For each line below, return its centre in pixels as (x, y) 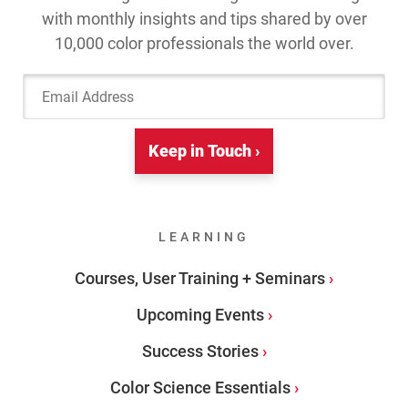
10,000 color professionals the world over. (204, 44)
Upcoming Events (200, 315)
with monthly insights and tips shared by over (204, 19)
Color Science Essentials (200, 388)
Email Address (255, 83)
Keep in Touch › (204, 151)
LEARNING (204, 237)
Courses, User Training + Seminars (200, 279)
